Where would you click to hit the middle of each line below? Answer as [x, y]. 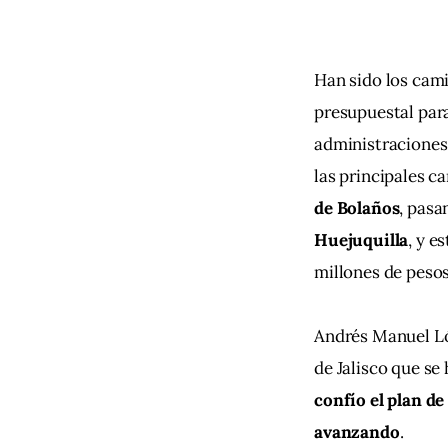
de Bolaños [357, 208]
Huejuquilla [361, 240]
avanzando [357, 432]
